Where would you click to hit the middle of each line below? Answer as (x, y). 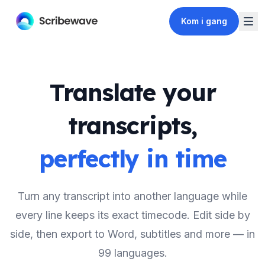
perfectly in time (132, 159)
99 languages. (132, 253)
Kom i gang (204, 21)
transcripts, (132, 125)
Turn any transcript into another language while (132, 196)
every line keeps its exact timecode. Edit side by (132, 215)
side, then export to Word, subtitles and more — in (132, 234)
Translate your (132, 92)
